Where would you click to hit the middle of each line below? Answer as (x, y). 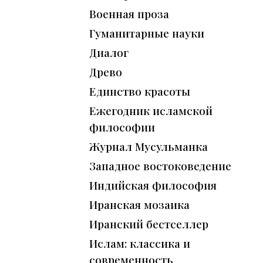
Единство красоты (140, 91)
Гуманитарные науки (147, 33)
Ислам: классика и (140, 243)
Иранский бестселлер (149, 224)
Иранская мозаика (139, 205)
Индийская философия (153, 185)
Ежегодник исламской (151, 111)
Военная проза (129, 14)
